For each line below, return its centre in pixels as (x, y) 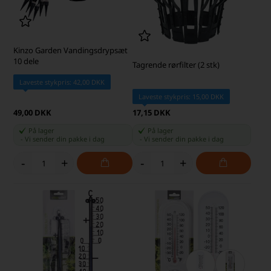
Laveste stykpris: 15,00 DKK (181, 97)
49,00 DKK (33, 113)
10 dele (26, 61)
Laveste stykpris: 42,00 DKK (62, 82)
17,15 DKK (151, 113)
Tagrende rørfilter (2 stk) (176, 65)
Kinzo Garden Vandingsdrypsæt (71, 51)
